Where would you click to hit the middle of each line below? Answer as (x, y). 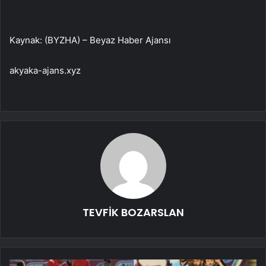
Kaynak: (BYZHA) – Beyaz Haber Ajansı (90, 40)
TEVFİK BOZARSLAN (133, 212)
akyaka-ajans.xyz (45, 70)
